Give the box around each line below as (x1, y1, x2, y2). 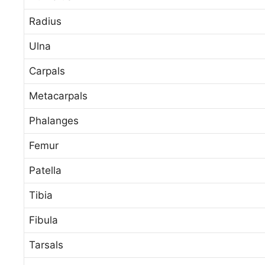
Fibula (29, 214, 58, 226)
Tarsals (29, 238, 63, 251)
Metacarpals (29, 89, 88, 102)
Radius (29, 15, 62, 27)
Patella (29, 164, 62, 176)
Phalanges (29, 114, 79, 127)
